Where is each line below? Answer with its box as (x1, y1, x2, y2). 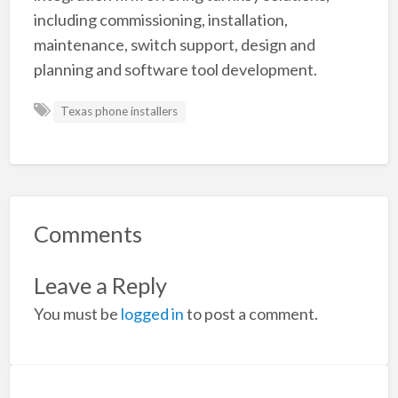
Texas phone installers (60, 104, 179, 119)
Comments (33, 220, 142, 248)
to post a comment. (183, 303, 318, 323)
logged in (120, 303, 184, 323)
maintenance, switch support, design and (33, 35, 315, 55)
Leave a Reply (33, 271, 167, 298)
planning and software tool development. (33, 60, 317, 80)
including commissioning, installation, (33, 10, 288, 30)
